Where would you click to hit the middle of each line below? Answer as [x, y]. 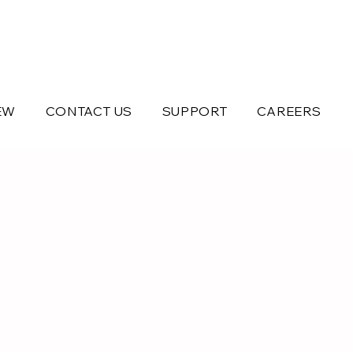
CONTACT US [89, 111]
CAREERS [289, 111]
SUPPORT [195, 111]
